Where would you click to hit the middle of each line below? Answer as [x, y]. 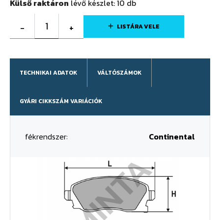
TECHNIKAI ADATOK [48, 73]
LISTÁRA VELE [138, 26]
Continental [172, 137]
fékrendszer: [46, 137]
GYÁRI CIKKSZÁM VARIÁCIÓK [61, 101]
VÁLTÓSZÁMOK [119, 73]
